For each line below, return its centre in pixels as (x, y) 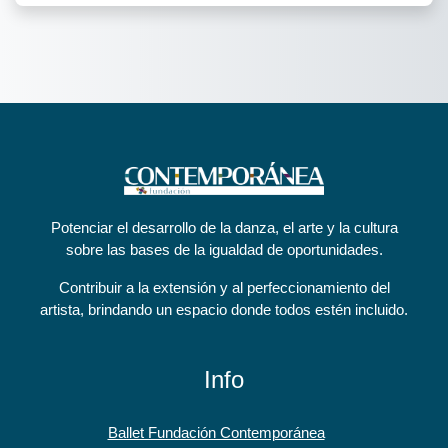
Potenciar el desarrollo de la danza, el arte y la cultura (224, 228)
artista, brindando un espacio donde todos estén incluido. (224, 310)
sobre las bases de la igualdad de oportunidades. (224, 250)
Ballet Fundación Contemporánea (216, 433)
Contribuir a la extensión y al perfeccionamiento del (224, 288)
